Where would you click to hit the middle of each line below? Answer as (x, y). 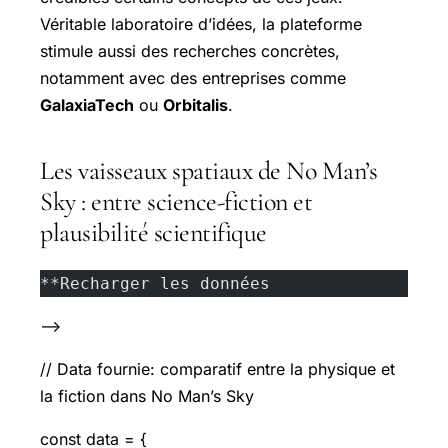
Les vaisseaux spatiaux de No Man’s (208, 170)
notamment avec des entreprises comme (193, 77)
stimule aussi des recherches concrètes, (190, 50)
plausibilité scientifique (153, 232)
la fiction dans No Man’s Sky (147, 395)
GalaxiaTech (87, 104)
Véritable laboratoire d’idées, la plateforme (201, 23)
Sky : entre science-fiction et (176, 201)
